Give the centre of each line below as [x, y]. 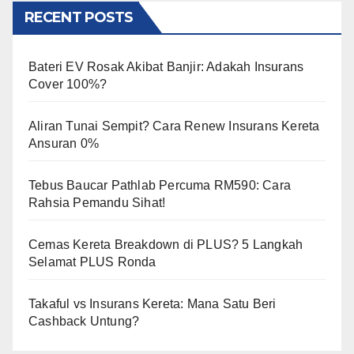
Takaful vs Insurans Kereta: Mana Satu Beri [153, 303]
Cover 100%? [68, 84]
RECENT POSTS [79, 17]
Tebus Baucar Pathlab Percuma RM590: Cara [160, 185]
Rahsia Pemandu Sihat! [97, 202]
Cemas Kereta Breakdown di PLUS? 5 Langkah [166, 244]
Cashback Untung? [84, 321]
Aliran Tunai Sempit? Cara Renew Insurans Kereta [174, 126]
